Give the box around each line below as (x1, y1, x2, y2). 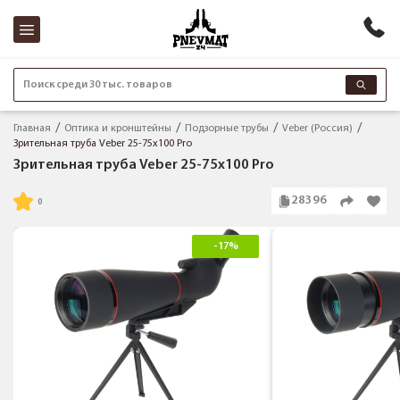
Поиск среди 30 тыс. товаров (23, 79, 172, 90)
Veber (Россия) (282, 122, 353, 134)
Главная (13, 122, 51, 134)
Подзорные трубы (185, 122, 269, 134)
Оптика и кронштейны (64, 122, 171, 134)
